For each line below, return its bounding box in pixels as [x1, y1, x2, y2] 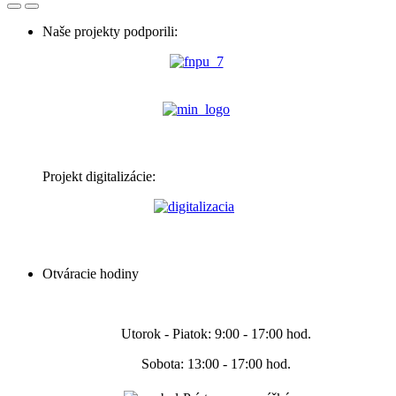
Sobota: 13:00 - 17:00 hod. [141, 355, 291, 371]
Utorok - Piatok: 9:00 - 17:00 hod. [120, 325, 311, 341]
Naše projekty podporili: [42, 23, 178, 39]
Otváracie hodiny [42, 265, 139, 281]
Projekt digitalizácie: [42, 168, 156, 184]
